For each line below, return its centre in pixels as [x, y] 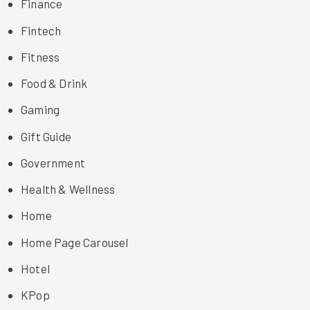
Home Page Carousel [75, 242]
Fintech [41, 30]
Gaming [40, 110]
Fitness [40, 56]
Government [53, 162]
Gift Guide [46, 136]
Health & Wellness [68, 189]
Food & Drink [54, 83]
